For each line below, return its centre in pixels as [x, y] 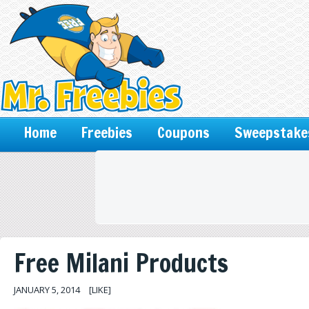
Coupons [183, 132]
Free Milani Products [121, 263]
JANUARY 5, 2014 [47, 290]
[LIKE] [99, 290]
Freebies [107, 132]
